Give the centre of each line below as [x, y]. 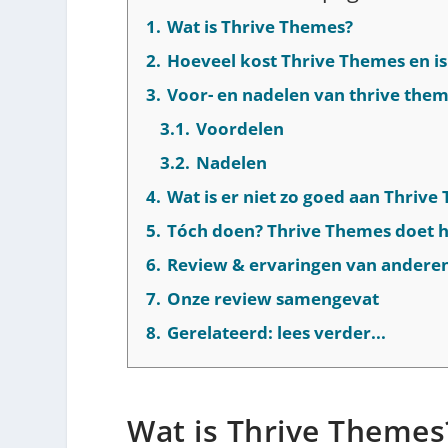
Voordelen [240, 128]
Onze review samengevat [273, 298]
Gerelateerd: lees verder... [277, 332]
